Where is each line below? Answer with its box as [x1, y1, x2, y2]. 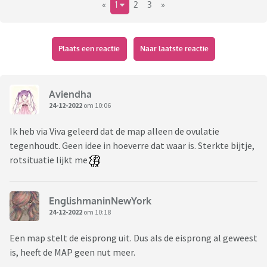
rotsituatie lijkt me [10, 154, 89, 166]
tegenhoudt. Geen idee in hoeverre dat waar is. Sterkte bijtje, [10, 139, 254, 152]
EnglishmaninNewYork [49, 194, 151, 207]
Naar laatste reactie [139, 44, 209, 54]
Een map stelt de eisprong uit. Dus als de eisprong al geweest [10, 232, 257, 244]
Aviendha [49, 88, 92, 100]
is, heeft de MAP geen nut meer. [10, 246, 137, 259]
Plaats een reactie [58, 44, 120, 54]
